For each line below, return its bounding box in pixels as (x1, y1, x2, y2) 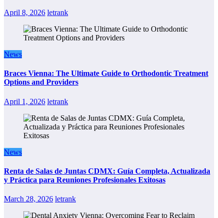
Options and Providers (4, 78, 78, 87)
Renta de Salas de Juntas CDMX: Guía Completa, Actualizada (4, 166, 210, 175)
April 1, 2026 (4, 97, 45, 106)
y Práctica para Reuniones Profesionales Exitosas (4, 175, 165, 184)
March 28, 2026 (4, 195, 53, 203)
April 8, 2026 (4, 8, 45, 17)
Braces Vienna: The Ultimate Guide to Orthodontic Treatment (4, 69, 208, 78)
